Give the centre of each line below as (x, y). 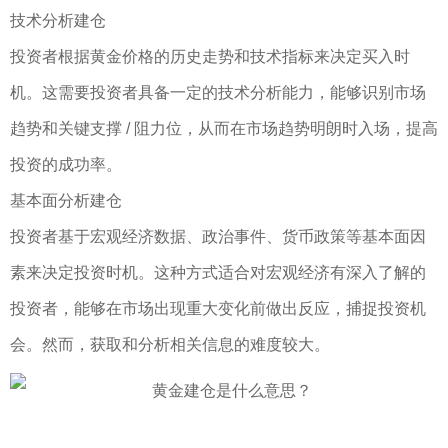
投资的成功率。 (66, 164)
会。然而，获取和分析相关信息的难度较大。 (170, 344)
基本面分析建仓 (66, 200)
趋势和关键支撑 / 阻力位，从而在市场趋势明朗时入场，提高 (224, 128)
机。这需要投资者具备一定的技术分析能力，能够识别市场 (218, 92)
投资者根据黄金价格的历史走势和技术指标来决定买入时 (210, 56)
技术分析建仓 (58, 20)
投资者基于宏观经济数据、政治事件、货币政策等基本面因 (218, 236)
